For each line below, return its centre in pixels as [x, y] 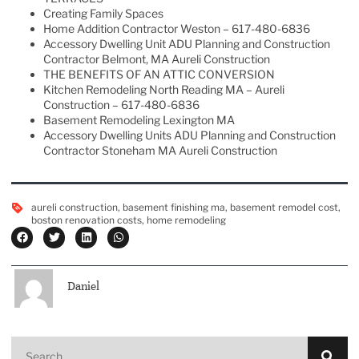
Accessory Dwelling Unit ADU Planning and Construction [187, 43]
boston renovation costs [87, 220]
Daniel [83, 286]
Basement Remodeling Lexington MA [139, 119]
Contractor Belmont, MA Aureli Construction [157, 58]
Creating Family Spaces [103, 13]
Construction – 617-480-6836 [121, 104]
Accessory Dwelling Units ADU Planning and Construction [190, 135]
